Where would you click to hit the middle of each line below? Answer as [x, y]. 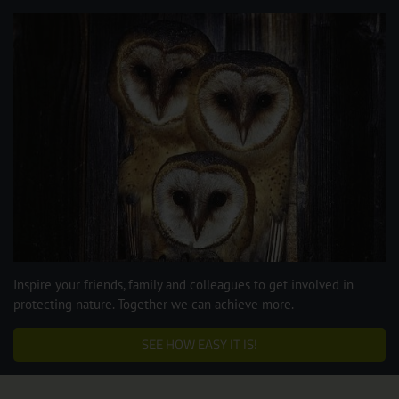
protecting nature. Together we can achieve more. [154, 305]
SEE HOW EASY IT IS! [199, 345]
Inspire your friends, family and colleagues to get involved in [183, 285]
